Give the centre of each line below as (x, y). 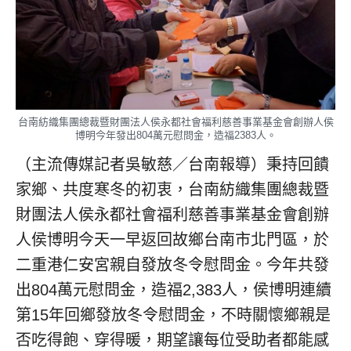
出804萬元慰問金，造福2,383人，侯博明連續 (174, 289)
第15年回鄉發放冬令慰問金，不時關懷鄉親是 (173, 315)
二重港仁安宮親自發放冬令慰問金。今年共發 (172, 264)
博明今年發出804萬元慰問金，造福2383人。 (175, 135)
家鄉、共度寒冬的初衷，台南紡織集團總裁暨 (172, 189)
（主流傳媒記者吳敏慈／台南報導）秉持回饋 (172, 164)
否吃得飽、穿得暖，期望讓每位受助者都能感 (172, 340)
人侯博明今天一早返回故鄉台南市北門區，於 (172, 239)
